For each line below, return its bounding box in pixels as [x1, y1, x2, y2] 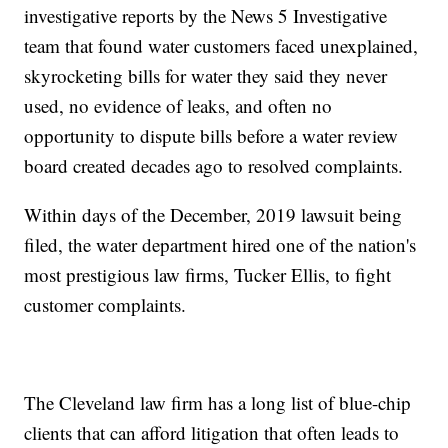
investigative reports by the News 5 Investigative [24, 2, 388, 28]
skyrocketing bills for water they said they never [24, 62, 388, 88]
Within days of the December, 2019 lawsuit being [24, 201, 403, 227]
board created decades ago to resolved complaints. [24, 152, 404, 178]
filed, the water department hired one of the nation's [24, 231, 417, 257]
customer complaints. [24, 291, 187, 317]
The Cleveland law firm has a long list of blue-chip [24, 389, 412, 415]
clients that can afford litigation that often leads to [24, 419, 400, 445]
